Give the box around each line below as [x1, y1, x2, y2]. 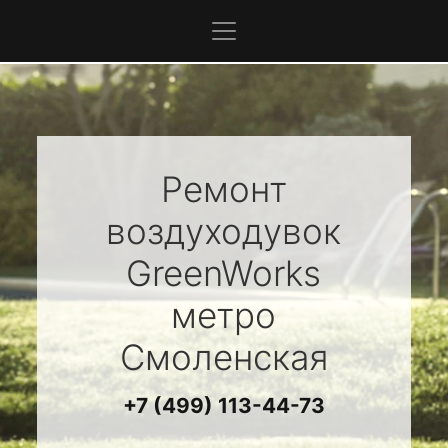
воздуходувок [106, 210, 342, 252]
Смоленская [119, 336, 328, 378]
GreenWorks [126, 252, 322, 294]
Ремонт [160, 168, 287, 210]
